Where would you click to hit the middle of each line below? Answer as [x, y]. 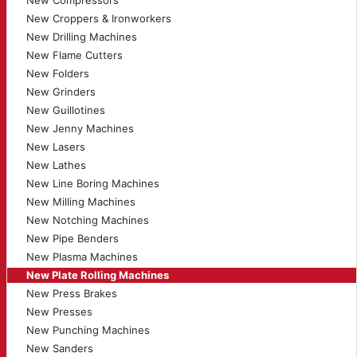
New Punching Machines [88, 330]
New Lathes [56, 165]
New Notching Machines [88, 220]
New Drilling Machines [82, 37]
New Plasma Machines [82, 257]
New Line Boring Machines [93, 183]
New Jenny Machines [80, 128]
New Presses [59, 312]
